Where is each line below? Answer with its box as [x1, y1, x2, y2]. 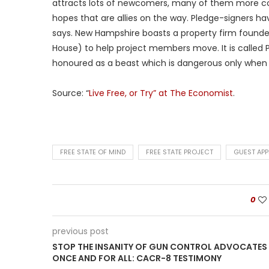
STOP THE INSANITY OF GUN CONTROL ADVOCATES [52, 241, 267, 253]
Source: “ [52, 87, 89, 99]
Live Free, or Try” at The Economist [89, 87, 233, 99]
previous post [52, 225, 109, 237]
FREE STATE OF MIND [60, 147, 125, 157]
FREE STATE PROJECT [146, 147, 213, 157]
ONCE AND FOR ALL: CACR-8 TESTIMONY [52, 252, 222, 264]
